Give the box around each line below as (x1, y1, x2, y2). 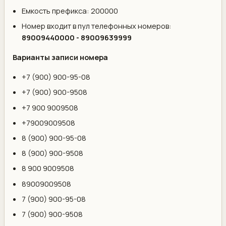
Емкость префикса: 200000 (22, 6, 119, 16)
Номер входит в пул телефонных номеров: (22, 21, 172, 31)
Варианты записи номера (13, 52, 108, 63)
